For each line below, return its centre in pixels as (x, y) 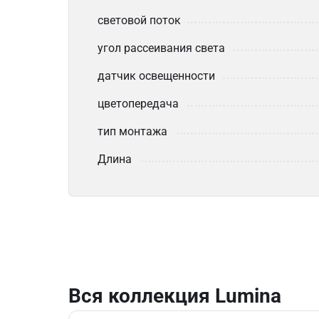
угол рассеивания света (161, 48)
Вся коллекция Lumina (175, 296)
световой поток (139, 20)
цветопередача (138, 104)
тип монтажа (132, 131)
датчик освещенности (156, 76)
